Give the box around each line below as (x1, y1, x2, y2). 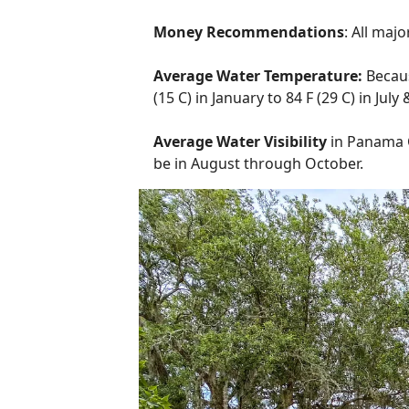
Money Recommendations (153, 22, 344, 42)
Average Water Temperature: (153, 66, 366, 86)
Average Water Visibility (153, 131, 327, 152)
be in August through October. (153, 153, 363, 173)
